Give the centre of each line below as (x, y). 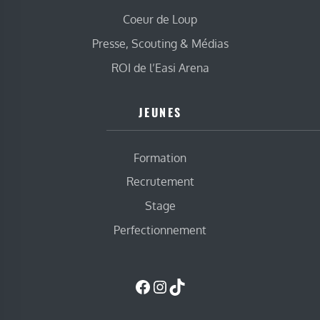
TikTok (192, 286)
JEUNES (160, 112)
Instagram (190, 286)
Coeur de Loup (160, 20)
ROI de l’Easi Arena (160, 67)
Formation (160, 157)
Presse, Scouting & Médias (160, 44)
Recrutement (160, 182)
